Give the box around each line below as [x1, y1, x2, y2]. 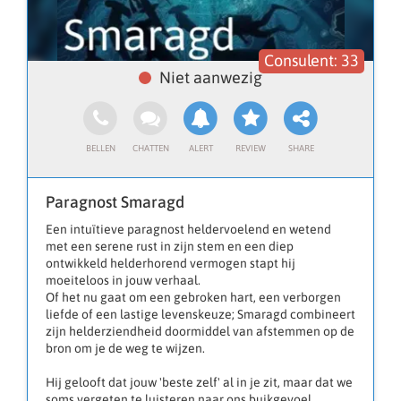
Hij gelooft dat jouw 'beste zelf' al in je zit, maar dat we [46, 375, 353, 390]
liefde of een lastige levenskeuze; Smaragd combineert [46, 307, 355, 322]
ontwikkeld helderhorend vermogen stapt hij [46, 256, 295, 271]
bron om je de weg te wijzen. [46, 341, 205, 356]
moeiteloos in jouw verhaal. [46, 273, 200, 288]
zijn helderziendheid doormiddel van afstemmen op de [46, 324, 354, 339]
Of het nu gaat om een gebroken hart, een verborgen [46, 290, 341, 305]
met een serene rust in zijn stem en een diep [46, 239, 294, 254]
